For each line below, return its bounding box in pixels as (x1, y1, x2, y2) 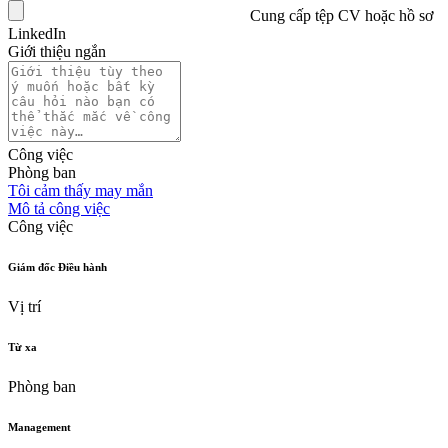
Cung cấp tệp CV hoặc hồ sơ (250, 7, 433, 25)
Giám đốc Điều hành (8, 261, 107, 274)
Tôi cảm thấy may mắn (8, 182, 153, 200)
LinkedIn (8, 25, 66, 43)
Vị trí (8, 298, 41, 316)
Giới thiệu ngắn (8, 43, 106, 61)
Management (8, 420, 71, 433)
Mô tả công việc (8, 200, 110, 218)
